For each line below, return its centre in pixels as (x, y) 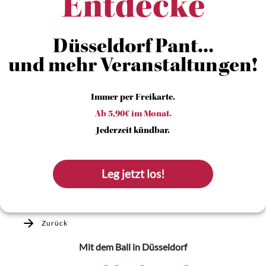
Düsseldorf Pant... (133, 48)
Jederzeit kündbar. (133, 131)
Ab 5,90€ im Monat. (133, 115)
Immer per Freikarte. (133, 98)
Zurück (54, 223)
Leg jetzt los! (134, 174)
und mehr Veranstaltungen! (133, 67)
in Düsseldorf (159, 247)
